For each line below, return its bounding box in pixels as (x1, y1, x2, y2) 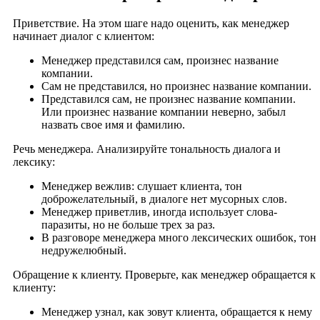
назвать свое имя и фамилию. (41, 118, 185, 131)
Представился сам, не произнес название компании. (41, 92, 296, 105)
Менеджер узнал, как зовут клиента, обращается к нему (41, 305, 312, 318)
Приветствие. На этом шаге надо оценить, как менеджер (13, 16, 289, 29)
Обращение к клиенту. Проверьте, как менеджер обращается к (13, 268, 316, 281)
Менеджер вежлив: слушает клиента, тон (41, 179, 242, 192)
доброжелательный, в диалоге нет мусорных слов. (41, 192, 287, 205)
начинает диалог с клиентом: (13, 29, 154, 42)
